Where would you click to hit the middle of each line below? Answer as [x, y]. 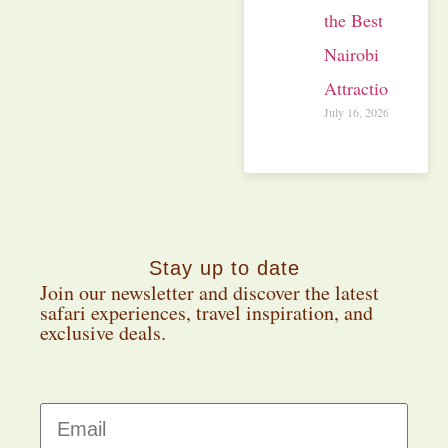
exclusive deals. [103, 332]
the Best [353, 19]
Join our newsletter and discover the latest [209, 292]
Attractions [364, 87]
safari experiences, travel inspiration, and [206, 312]
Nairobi [351, 53]
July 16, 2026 [356, 111]
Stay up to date [224, 267]
